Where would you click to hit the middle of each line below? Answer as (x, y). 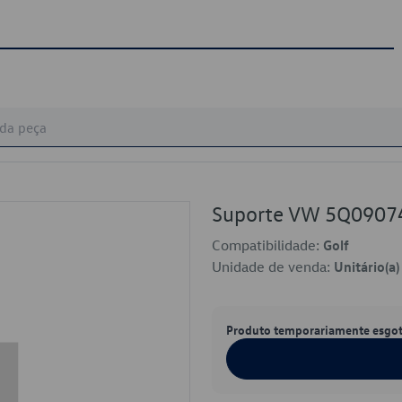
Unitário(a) (367, 267)
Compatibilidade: (267, 245)
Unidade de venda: (273, 267)
